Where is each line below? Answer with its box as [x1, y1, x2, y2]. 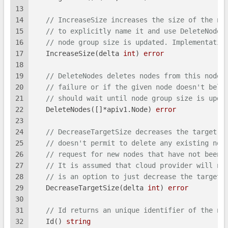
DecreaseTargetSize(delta [34, 184, 148, 192]
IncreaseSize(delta [34, 49, 123, 58]
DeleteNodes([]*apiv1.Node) [34, 105, 156, 114]
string [66, 217, 91, 226]
